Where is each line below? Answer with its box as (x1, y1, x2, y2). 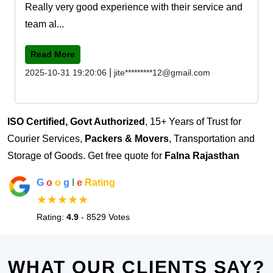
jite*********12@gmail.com (114, 67, 210, 77)
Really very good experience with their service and (25, 1, 243, 12)
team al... (25, 18, 64, 29)
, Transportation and (169, 133, 255, 144)
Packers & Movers (85, 133, 169, 144)
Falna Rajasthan (165, 150, 239, 161)
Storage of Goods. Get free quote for (7, 150, 165, 161)
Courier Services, (7, 133, 85, 144)
